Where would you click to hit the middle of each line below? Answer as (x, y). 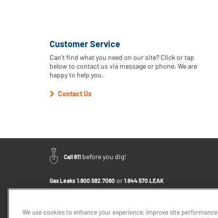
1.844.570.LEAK (144, 181)
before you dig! (103, 157)
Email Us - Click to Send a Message (94, 191)
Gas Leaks (63, 181)
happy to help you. (77, 75)
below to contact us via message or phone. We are (123, 66)
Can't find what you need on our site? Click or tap (122, 57)
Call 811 (72, 157)
